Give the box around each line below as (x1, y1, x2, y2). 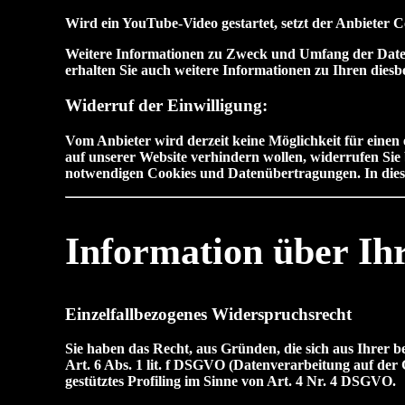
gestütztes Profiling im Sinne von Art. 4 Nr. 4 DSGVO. (65, 373, 396, 390)
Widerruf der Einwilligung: (65, 96, 268, 116)
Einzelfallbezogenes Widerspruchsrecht (65, 304, 352, 324)
